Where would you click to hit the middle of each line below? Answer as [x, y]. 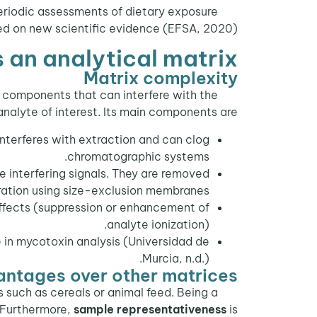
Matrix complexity [161, 78]
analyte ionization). [158, 224]
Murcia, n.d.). [176, 258]
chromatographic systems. [138, 156]
